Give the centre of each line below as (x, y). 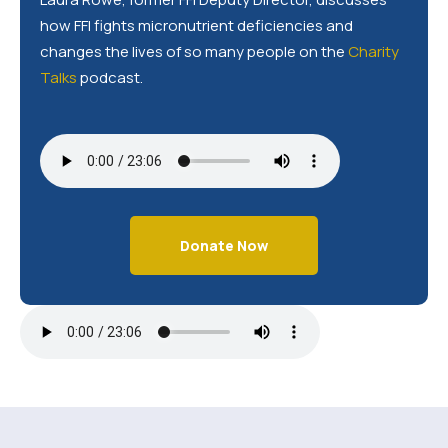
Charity (373, 51)
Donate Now (224, 245)
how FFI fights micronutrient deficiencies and (196, 25)
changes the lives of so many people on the (194, 51)
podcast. (110, 77)
